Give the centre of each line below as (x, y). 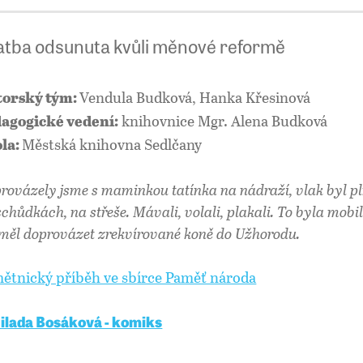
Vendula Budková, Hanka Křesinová (195, 97)
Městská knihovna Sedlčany (112, 144)
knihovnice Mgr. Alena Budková (223, 120)
